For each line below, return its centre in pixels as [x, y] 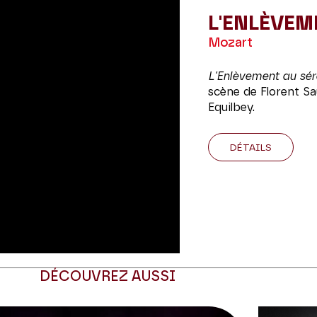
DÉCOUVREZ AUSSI [108, 277]
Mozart [230, 43]
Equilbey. [231, 108]
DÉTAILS [250, 148]
